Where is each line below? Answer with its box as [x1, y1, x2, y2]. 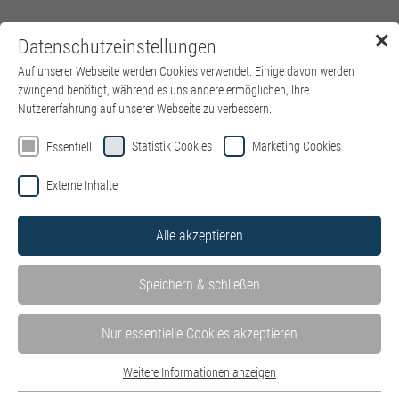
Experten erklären [168, 300, 266, 318]
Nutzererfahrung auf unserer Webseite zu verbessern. [18, 102, 272, 116]
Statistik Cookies [132, 139, 212, 153]
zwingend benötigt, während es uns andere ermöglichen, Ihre [18, 83, 309, 97]
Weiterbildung [21, 332, 98, 350]
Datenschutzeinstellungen [18, 36, 216, 58]
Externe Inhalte [46, 178, 118, 193]
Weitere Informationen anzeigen [123, 364, 276, 379]
